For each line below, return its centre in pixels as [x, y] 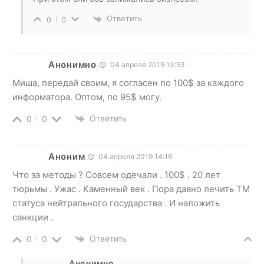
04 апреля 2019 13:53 [146, 64]
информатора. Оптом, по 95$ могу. [87, 97]
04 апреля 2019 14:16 [135, 156]
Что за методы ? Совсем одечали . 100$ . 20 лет [116, 175]
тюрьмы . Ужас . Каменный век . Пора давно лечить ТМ [131, 189]
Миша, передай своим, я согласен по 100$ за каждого [128, 82]
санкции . [33, 217]
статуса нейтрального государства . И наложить [116, 203]
